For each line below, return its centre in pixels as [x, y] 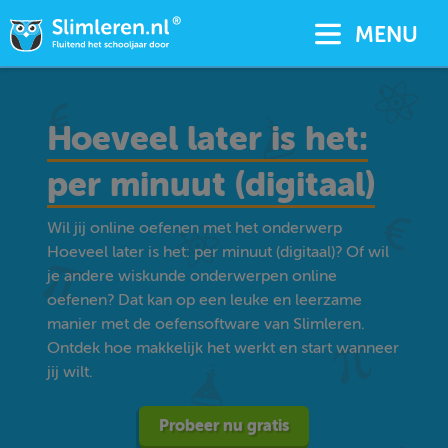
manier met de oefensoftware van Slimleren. [206, 324]
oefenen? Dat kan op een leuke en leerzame [205, 300]
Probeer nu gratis [223, 425]
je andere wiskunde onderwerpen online [192, 276]
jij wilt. [70, 372]
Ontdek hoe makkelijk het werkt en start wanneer [223, 348]
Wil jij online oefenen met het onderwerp [195, 228]
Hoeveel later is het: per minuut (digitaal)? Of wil [218, 252]
